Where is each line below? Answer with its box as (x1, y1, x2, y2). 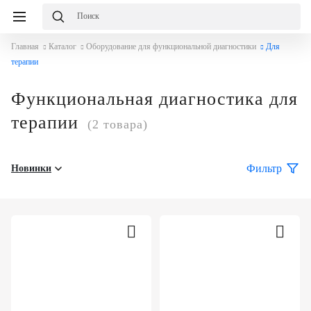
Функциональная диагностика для (11, 89, 298, 109)
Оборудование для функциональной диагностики (86, 42, 256, 51)
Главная (11, 42, 39, 51)
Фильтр (246, 162, 282, 174)
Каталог (49, 42, 76, 51)
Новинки (11, 163, 51, 174)
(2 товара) (87, 117, 148, 132)
